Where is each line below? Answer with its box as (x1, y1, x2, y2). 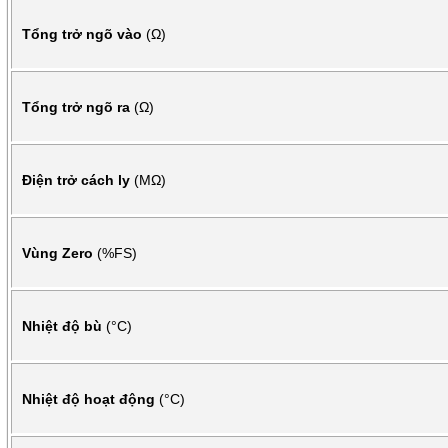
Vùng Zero (22, 244, 97, 261)
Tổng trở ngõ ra (22, 98, 134, 115)
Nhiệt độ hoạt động (22, 390, 159, 407)
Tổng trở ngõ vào (22, 25, 146, 42)
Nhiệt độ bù (22, 317, 106, 334)
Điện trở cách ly (22, 171, 134, 188)
